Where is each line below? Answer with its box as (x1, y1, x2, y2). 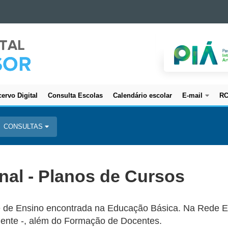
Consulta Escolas (48, 92, 103, 99)
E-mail (182, 92, 203, 99)
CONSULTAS (4, 122, 45, 130)
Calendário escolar (113, 92, 172, 99)
